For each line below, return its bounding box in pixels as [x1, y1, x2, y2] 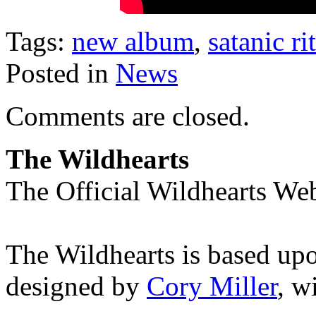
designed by [6, 270, 147, 301]
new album [72, 25, 194, 56]
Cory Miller [147, 270, 277, 301]
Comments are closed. [6, 100, 250, 131]
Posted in [6, 57, 116, 88]
